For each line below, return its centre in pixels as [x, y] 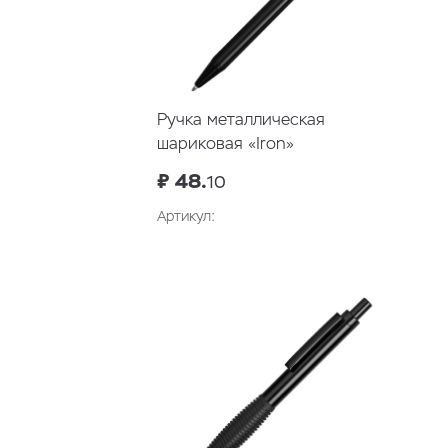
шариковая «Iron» [225, 144]
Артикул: [186, 216]
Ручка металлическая [241, 120]
